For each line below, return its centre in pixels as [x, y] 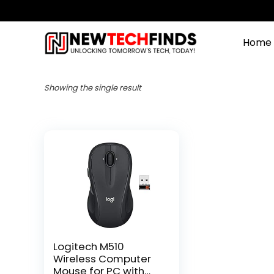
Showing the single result [93, 88]
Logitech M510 [89, 246]
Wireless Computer [102, 259]
